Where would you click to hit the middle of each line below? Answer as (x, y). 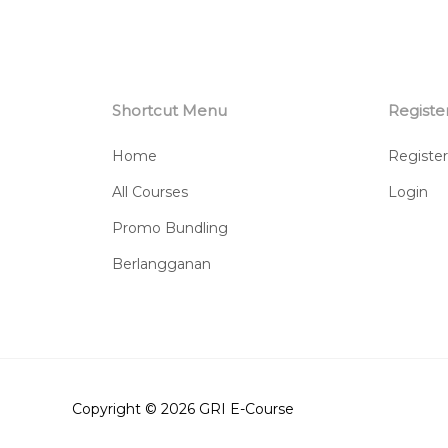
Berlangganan (161, 263)
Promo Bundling (170, 227)
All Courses (150, 191)
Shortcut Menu (169, 110)
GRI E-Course (246, 408)
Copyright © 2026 (135, 408)
